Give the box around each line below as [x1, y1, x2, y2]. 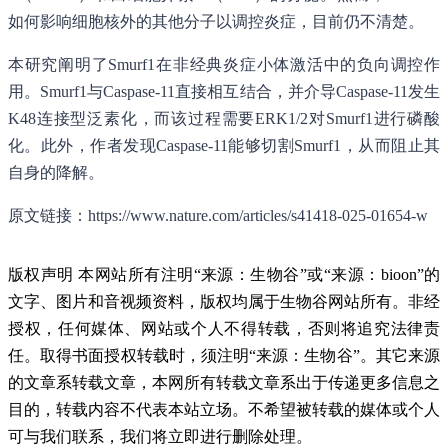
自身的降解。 [8, 164, 104, 182]
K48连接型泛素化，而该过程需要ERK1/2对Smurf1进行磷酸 [8, 110, 440, 128]
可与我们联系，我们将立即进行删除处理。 [8, 428, 312, 446]
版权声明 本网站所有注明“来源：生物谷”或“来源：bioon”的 [8, 266, 440, 284]
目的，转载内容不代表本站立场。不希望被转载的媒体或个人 [8, 401, 440, 419]
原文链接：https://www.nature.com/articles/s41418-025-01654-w [8, 207, 428, 225]
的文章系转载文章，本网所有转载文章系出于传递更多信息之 [8, 374, 440, 392]
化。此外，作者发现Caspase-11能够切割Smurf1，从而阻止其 [8, 137, 440, 155]
